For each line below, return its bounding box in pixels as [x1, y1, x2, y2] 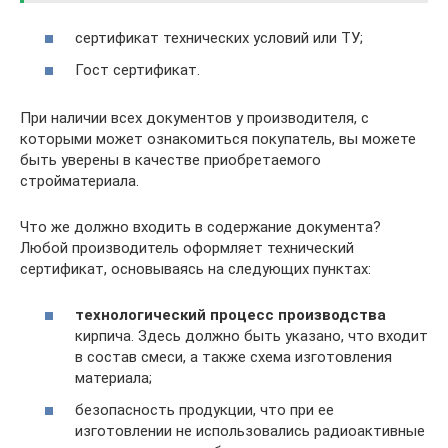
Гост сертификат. [75, 60, 200, 79]
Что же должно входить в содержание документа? [20, 217, 381, 236]
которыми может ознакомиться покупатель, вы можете [20, 129, 416, 148]
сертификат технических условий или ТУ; [75, 29, 363, 47]
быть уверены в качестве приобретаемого [20, 150, 321, 169]
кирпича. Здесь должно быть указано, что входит [75, 327, 428, 345]
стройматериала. [20, 171, 139, 190]
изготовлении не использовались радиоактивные [75, 421, 425, 440]
